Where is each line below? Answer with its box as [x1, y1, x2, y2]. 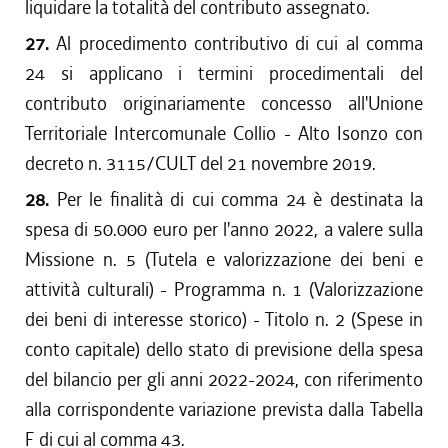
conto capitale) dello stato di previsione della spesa [25, 337, 423, 362]
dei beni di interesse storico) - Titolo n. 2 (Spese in [25, 307, 423, 332]
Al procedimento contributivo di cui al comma [56, 31, 424, 56]
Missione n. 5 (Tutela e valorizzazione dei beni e [25, 247, 423, 272]
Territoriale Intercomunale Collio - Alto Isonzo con [25, 121, 423, 146]
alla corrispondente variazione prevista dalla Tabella [25, 397, 423, 422]
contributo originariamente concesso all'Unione [25, 91, 423, 116]
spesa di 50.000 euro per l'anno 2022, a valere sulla [25, 217, 423, 242]
